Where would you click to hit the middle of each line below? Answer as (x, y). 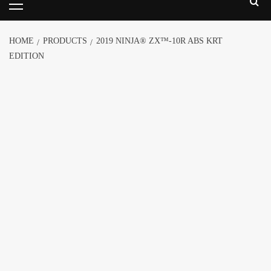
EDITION (27, 56)
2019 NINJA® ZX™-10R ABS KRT (159, 41)
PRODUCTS (65, 41)
